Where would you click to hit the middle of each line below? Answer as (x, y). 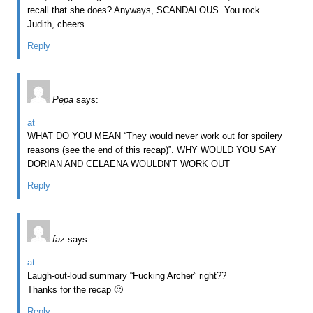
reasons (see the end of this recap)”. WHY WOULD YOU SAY (152, 150)
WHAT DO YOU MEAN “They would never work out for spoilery (155, 136)
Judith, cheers (56, 24)
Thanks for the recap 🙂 (75, 289)
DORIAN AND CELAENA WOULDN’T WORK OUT (129, 163)
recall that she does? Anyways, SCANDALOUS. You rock (144, 10)
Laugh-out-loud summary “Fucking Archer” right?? (127, 275)
